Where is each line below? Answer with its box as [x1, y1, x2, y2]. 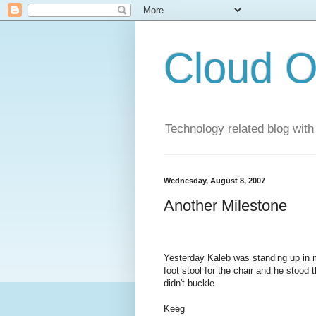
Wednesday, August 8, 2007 [164, 176, 265, 186]
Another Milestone [164, 196, 287, 214]
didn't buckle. [164, 278, 217, 289]
